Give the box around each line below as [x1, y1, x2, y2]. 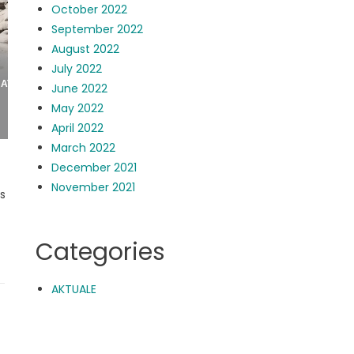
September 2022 [51, 21, 144, 37]
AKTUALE [51, 281, 97, 297]
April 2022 [51, 120, 104, 136]
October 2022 [51, 2, 128, 17]
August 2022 [51, 41, 120, 57]
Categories [36, 235, 166, 269]
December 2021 [51, 160, 137, 175]
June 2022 [51, 81, 108, 96]
